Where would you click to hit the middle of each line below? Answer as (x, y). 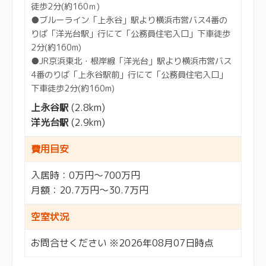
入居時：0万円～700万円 (85, 175)
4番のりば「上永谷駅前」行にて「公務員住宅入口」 (129, 75)
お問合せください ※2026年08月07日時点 (122, 243)
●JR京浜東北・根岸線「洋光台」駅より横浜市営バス (131, 61)
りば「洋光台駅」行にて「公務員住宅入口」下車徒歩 (131, 34)
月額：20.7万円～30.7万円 (90, 190)
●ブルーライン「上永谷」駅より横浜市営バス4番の (129, 20)
